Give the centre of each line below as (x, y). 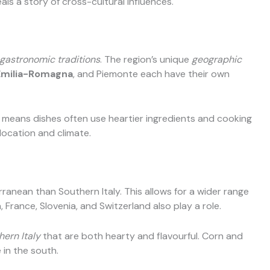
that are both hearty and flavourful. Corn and (142, 236)
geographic (217, 60)
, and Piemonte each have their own (151, 74)
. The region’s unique (146, 60)
